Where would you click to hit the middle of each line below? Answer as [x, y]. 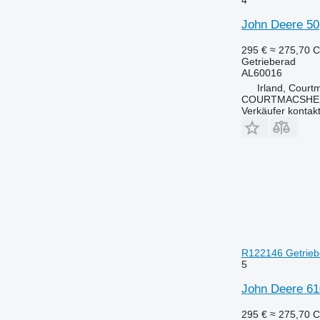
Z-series [74, 49]
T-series [74, 32]
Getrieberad [268, 61]
